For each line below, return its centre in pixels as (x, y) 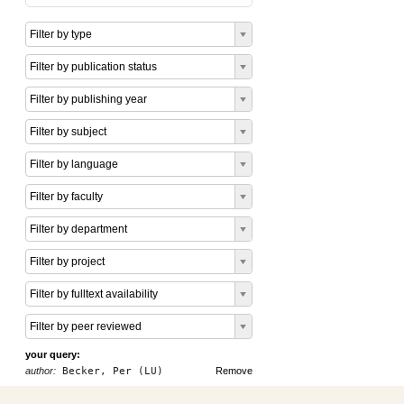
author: (41, 371)
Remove (234, 371)
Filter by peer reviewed (86, 326)
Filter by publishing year (88, 99)
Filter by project (67, 262)
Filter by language (74, 164)
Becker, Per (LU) (110, 371)
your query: (53, 354)
